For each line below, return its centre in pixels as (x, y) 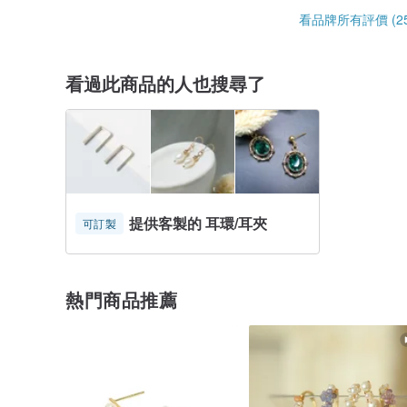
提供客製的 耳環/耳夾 (198, 223)
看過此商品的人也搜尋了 (165, 84)
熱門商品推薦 (121, 300)
